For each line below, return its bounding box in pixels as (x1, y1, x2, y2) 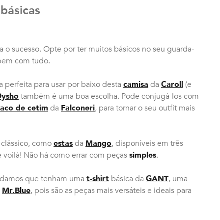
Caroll (161, 79, 183, 90)
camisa (123, 79, 148, 90)
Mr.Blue (2, 185, 30, 196)
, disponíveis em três (111, 138, 183, 149)
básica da (109, 173, 146, 184)
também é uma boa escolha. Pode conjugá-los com (19, 91, 199, 102)
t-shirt (86, 173, 109, 184)
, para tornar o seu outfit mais (95, 103, 195, 113)
